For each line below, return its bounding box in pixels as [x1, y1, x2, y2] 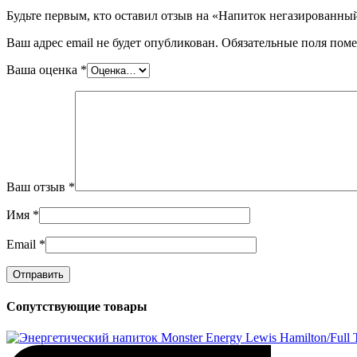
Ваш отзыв [6, 179, 69, 194]
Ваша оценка [6, 62, 80, 76]
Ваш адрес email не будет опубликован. [6, 35, 218, 49]
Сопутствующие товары [6, 300, 147, 314]
